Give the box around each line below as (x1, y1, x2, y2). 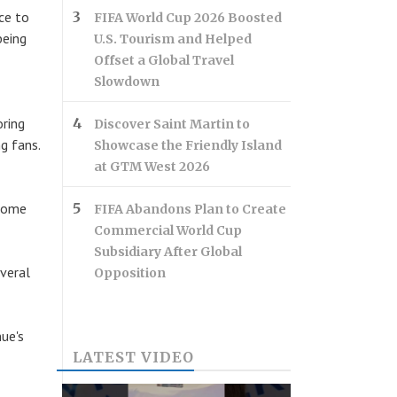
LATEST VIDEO (73, 348, 194, 366)
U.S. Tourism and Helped (94, 31, 252, 47)
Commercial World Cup (94, 222, 242, 238)
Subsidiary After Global (94, 244, 242, 260)
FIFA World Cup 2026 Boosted (94, 10, 282, 26)
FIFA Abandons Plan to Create (94, 201, 286, 217)
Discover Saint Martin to (94, 116, 250, 132)
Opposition (94, 265, 166, 281)
